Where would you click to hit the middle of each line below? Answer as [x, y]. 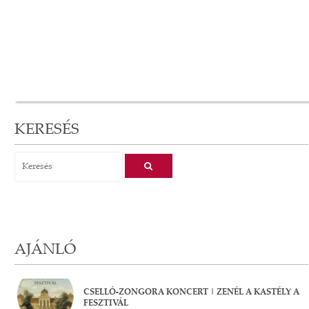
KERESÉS [47, 130]
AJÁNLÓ [45, 250]
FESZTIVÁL [106, 303]
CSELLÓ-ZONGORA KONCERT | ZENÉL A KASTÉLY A [191, 292]
